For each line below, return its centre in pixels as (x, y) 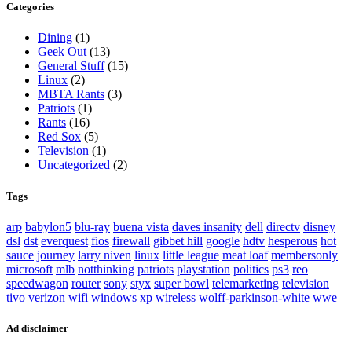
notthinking (106, 269)
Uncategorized (74, 165)
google (223, 240)
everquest (64, 240)
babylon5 (48, 226)
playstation (203, 269)
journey (56, 255)
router (86, 283)
